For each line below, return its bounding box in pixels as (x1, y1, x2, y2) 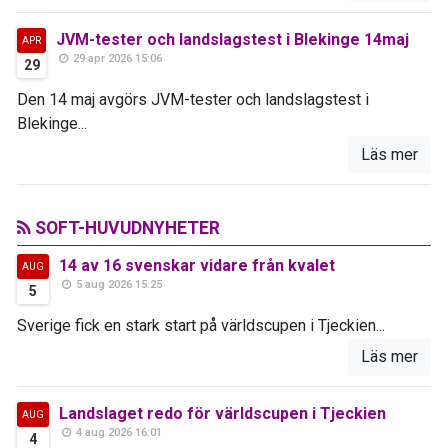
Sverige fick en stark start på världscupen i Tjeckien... (17, 315, 385, 335)
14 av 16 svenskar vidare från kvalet (59, 255, 335, 275)
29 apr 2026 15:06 (70, 51, 163, 65)
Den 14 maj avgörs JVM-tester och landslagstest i (17, 89, 369, 109)
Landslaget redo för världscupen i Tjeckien (59, 403, 386, 423)
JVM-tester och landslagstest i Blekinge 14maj (56, 29, 409, 49)
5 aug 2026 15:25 (73, 277, 163, 291)
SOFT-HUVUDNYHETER (31, 217, 220, 238)
